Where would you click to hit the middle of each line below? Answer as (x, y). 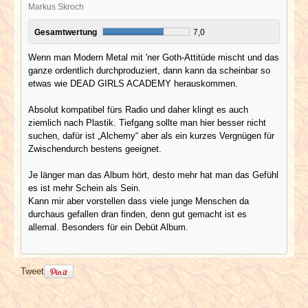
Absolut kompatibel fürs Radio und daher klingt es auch (138, 109)
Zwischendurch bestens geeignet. (95, 148)
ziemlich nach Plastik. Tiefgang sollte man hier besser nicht (147, 122)
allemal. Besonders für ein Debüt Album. (108, 227)
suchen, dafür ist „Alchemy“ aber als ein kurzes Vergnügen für (151, 135)
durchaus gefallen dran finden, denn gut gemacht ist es (137, 214)
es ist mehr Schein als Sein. (85, 188)
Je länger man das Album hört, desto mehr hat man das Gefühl (153, 175)
